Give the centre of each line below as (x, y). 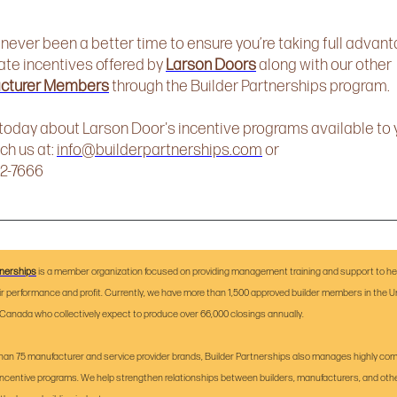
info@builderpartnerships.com (160, 150)
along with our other (324, 65)
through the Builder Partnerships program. (251, 86)
